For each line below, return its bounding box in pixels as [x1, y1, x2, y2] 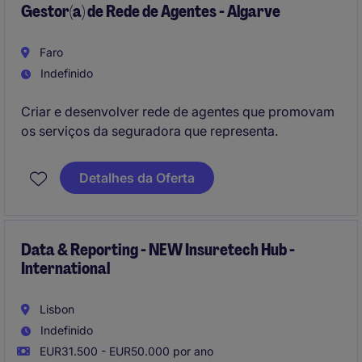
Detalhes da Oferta [79, 170, 195, 186]
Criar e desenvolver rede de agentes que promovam [21, 103, 335, 120]
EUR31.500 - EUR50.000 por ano [36, 344, 213, 358]
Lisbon [36, 302, 74, 316]
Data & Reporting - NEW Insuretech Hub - [21, 239, 295, 260]
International [21, 258, 110, 279]
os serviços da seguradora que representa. [21, 123, 278, 139]
